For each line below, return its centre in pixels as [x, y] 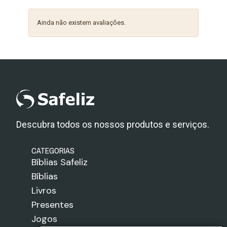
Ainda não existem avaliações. [82, 22]
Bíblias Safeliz [59, 162]
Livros [44, 190]
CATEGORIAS [53, 150]
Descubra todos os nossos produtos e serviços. [113, 124]
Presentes [52, 204]
